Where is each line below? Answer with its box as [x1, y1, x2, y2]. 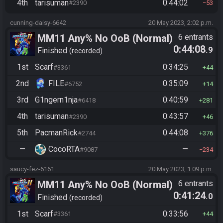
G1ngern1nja [35, 95, 78, 105]
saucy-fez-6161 [10, 165, 54, 173]
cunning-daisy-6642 [10, 18, 66, 26]
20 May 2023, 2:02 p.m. [148, 18, 213, 26]
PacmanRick [35, 128, 78, 137]
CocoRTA [48, 144, 80, 154]
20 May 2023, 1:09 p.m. [148, 165, 213, 173]
